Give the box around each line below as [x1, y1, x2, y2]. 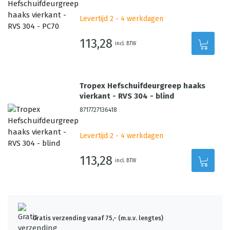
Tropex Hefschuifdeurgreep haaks [80, 81, 206, 90]
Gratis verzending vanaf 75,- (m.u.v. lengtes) [32, 215, 163, 222]
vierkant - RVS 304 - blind [80, 91, 175, 101]
